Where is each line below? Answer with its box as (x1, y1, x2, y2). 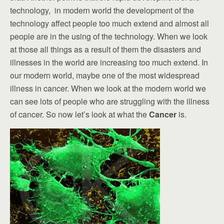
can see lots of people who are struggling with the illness (10, 95, 209, 107)
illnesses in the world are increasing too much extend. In (10, 56, 208, 68)
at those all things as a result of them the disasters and (10, 43, 201, 55)
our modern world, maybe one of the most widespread (10, 69, 199, 81)
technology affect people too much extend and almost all (10, 17, 209, 29)
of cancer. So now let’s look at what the (10, 108, 147, 120)
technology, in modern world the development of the (10, 4, 194, 16)
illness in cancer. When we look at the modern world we (10, 82, 206, 94)
